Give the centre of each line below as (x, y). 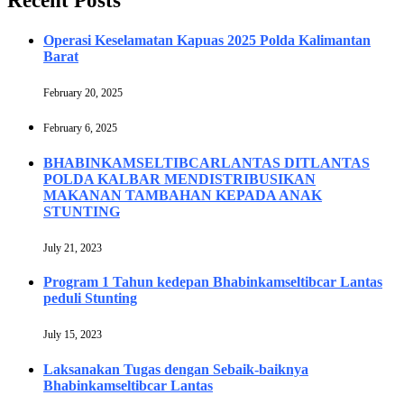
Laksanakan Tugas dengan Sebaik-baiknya (176, 369)
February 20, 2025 (83, 92)
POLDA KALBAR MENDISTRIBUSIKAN (179, 179)
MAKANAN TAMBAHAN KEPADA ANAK (183, 195)
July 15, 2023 (73, 335)
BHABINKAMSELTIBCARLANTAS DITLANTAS (207, 162)
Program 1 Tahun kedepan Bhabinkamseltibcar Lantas (213, 282)
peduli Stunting (90, 298)
